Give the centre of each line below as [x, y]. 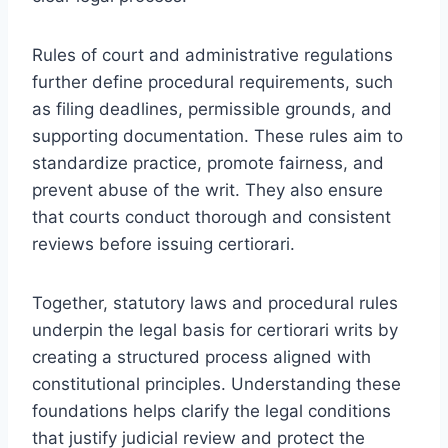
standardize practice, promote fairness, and [208, 162]
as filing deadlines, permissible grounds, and [212, 108]
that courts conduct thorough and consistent [211, 216]
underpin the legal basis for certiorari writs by [215, 329]
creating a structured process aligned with [201, 356]
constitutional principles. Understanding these [216, 383]
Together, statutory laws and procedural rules [215, 302]
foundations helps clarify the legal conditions [211, 410]
